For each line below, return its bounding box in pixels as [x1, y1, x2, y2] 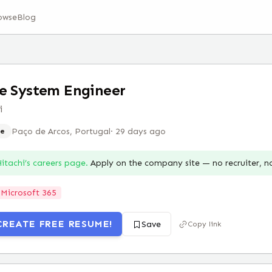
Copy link [188, 220, 222, 228]
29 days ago [115, 126, 166, 137]
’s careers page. [25, 158, 88, 168]
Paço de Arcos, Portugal [12, 126, 110, 137]
